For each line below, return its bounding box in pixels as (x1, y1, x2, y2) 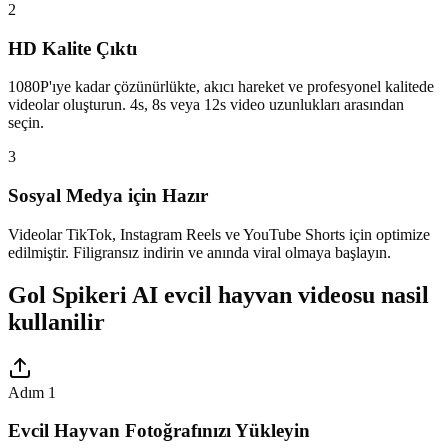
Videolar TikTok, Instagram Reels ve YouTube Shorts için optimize (8, 225, 430, 243)
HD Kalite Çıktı (8, 37, 137, 59)
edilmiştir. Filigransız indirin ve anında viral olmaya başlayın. (8, 243, 391, 261)
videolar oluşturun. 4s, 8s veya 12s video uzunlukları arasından (8, 96, 404, 114)
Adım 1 (8, 383, 56, 401)
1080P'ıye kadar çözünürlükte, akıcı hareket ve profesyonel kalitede (8, 78, 434, 96)
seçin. (8, 114, 44, 132)
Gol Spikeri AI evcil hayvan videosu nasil (8, 281, 429, 308)
